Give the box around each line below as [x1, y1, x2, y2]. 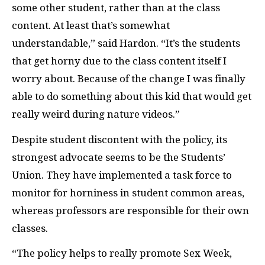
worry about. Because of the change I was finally [12, 73, 245, 85]
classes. [12, 222, 48, 234]
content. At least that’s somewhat [12, 20, 170, 31]
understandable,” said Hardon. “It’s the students [12, 37, 240, 49]
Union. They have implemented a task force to [12, 169, 232, 181]
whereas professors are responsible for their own [12, 204, 249, 216]
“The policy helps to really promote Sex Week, [12, 247, 232, 259]
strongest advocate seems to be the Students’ [12, 151, 225, 163]
